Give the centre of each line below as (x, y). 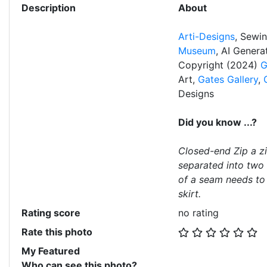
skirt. (189, 194)
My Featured (51, 251)
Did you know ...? (217, 122)
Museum (197, 51)
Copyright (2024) (219, 65)
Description (49, 8)
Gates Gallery (228, 79)
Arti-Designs (206, 36)
